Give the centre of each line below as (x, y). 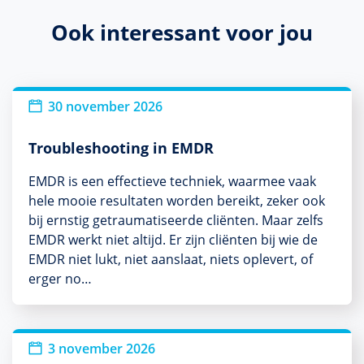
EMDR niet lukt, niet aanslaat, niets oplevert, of (171, 259)
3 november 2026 (102, 348)
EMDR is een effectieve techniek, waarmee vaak (172, 181)
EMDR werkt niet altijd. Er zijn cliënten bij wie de (173, 239)
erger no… (60, 278)
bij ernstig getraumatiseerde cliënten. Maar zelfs (176, 220)
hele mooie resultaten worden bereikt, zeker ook (177, 200)
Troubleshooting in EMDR (121, 147)
